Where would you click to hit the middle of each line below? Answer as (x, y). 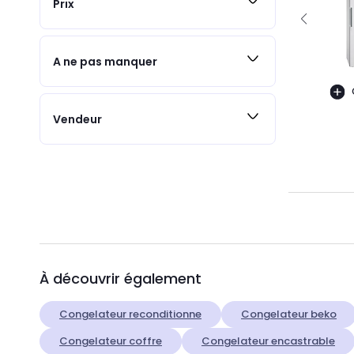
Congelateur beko (289, 314)
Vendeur (77, 119)
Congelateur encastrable (268, 341)
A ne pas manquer (105, 61)
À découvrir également (121, 278)
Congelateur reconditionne (130, 314)
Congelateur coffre (111, 341)
